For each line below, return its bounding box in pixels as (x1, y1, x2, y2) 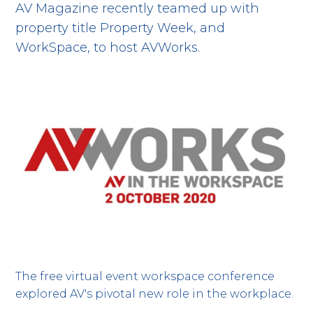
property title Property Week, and (15, 20, 226, 36)
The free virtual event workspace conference (15, 269, 275, 283)
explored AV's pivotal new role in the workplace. (15, 286, 294, 300)
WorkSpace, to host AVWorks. (15, 40, 201, 56)
